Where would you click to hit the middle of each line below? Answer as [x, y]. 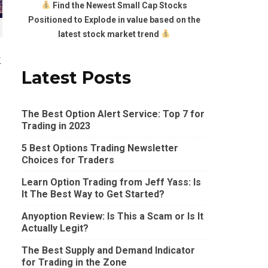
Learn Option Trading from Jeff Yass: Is [111, 182]
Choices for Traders [68, 160]
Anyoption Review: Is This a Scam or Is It [112, 217]
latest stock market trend [110, 34]
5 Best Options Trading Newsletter [100, 148]
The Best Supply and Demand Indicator [108, 251]
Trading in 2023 [56, 126]
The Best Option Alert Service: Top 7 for [113, 114]
